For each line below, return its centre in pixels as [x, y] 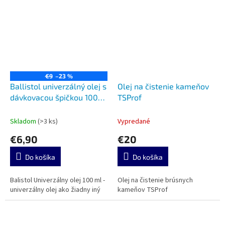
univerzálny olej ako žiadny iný [55, 190]
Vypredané [134, 121]
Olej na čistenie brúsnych [155, 180]
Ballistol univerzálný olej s [58, 86]
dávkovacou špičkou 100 [54, 97]
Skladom [24, 121]
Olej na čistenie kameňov [163, 86]
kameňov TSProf [143, 190]
